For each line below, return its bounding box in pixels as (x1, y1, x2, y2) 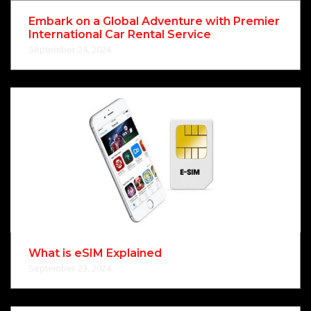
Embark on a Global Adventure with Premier (28, 14, 280, 28)
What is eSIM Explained (28, 246, 162, 260)
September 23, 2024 (28, 261, 111, 274)
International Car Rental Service (28, 27, 211, 41)
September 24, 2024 (28, 42, 111, 56)
